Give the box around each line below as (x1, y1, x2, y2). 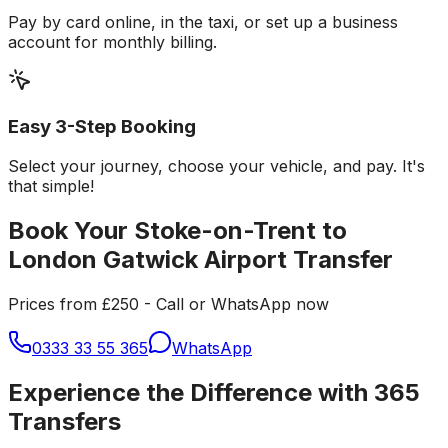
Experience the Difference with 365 (8, 378, 420, 408)
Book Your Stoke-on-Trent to (8, 216, 347, 246)
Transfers (8, 407, 121, 437)
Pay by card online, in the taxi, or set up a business (8, 11, 398, 32)
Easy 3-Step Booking (8, 114, 196, 138)
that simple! (8, 176, 94, 197)
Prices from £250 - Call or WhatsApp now (8, 294, 329, 315)
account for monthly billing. (8, 31, 217, 52)
